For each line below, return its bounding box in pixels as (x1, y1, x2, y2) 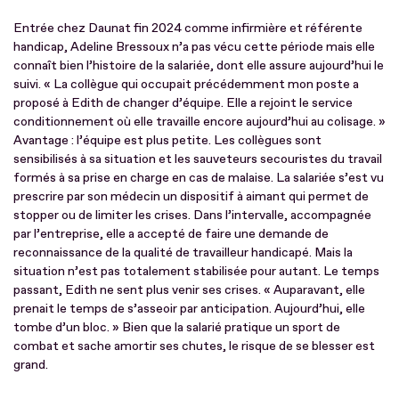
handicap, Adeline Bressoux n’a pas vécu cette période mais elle (13, 38, 375, 54)
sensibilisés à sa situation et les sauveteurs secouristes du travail (13, 151, 382, 167)
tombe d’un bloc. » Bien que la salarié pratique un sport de (13, 319, 340, 335)
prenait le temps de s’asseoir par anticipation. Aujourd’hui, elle (13, 300, 365, 316)
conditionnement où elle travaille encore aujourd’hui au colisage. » (13, 113, 386, 129)
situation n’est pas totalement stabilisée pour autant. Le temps (13, 263, 379, 279)
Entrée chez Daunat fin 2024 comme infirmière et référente (13, 20, 362, 36)
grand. (13, 356, 48, 372)
